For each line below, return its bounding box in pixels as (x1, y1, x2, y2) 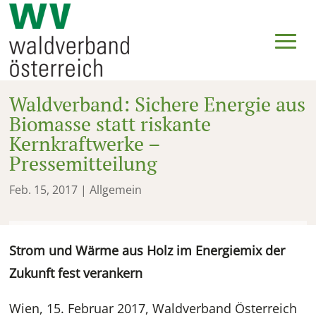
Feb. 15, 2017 (9, 182, 78, 198)
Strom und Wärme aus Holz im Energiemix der (9, 242, 286, 260)
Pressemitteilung (9, 150, 158, 177)
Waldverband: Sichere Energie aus (9, 91, 306, 118)
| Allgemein (78, 182, 142, 198)
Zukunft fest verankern (9, 265, 143, 282)
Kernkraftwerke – (9, 130, 161, 157)
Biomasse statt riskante (9, 111, 212, 138)
